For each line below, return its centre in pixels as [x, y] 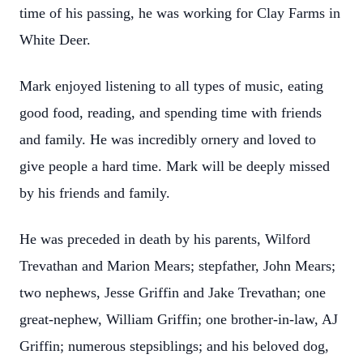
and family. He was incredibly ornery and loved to [168, 139]
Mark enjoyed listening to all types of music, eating [171, 86]
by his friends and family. [95, 193]
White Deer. [55, 40]
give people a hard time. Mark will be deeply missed [175, 166]
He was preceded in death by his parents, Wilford [165, 239]
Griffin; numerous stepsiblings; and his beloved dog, [174, 346]
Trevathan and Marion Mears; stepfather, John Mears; [177, 266]
